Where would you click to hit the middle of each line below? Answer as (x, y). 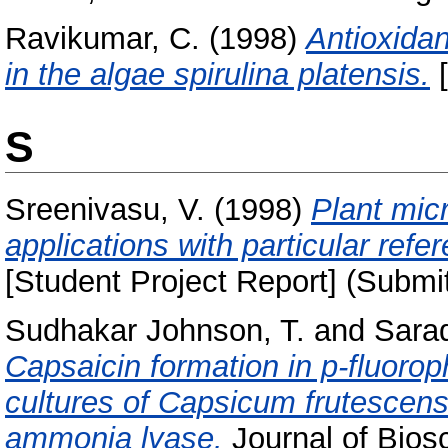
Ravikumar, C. (102, 39)
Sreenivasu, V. (105, 210)
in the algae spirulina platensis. (217, 75)
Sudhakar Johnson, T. (155, 330)
